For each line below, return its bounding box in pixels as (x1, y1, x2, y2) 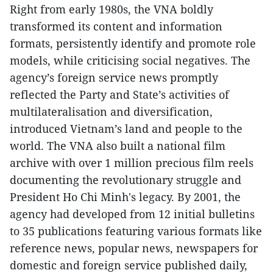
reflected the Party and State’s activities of (10, 87, 229, 102)
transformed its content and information (10, 18, 222, 34)
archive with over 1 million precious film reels (10, 155, 253, 170)
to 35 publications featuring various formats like (10, 223, 262, 238)
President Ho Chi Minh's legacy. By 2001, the (10, 189, 241, 204)
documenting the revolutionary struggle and (10, 172, 241, 187)
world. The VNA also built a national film (10, 138, 225, 153)
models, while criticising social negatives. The (10, 52, 250, 68)
